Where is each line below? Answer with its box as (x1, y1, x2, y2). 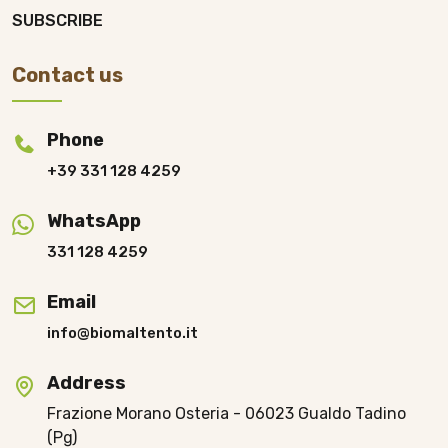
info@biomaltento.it (47, 323, 198, 342)
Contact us (12, 62, 123, 87)
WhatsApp (47, 209, 141, 232)
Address (47, 371, 126, 394)
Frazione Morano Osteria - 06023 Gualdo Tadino (47, 403, 406, 423)
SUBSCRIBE (12, 10, 103, 30)
